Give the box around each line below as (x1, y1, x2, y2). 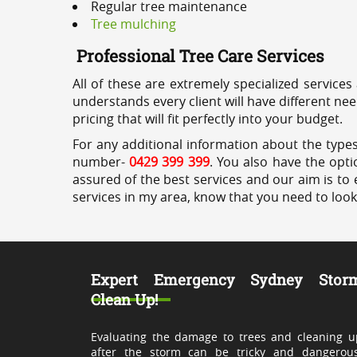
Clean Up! (90, 289, 158, 309)
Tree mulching (90, 15, 176, 33)
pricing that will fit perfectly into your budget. (72, 110, 343, 127)
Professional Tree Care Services (76, 45, 324, 67)
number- (72, 153, 125, 171)
